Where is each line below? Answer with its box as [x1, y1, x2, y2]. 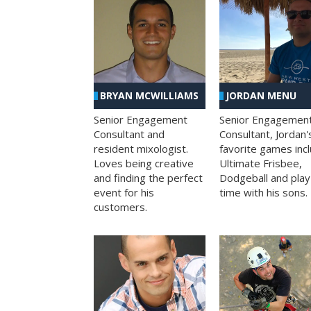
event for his [94, 185, 154, 200]
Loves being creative [94, 156, 194, 171]
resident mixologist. [94, 142, 188, 156]
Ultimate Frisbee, [219, 156, 302, 171]
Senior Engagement [94, 112, 187, 127]
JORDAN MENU [225, 89, 296, 103]
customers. [94, 200, 147, 215]
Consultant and [94, 127, 165, 142]
